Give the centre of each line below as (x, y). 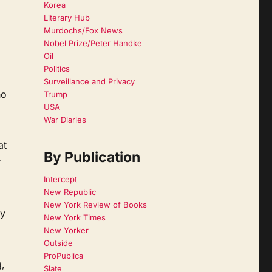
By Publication (92, 158)
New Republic (70, 192)
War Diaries (65, 120)
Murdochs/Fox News (83, 31)
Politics (56, 69)
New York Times (74, 217)
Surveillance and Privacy (89, 82)
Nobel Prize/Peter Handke (93, 43)
